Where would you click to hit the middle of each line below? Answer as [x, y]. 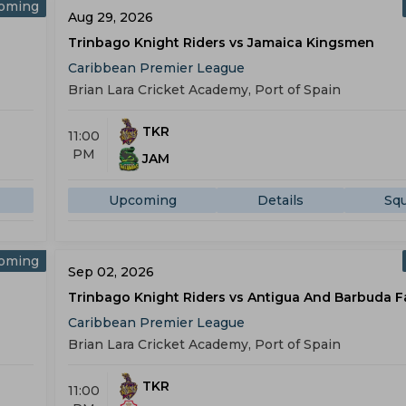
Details [280, 200]
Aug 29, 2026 [111, 17]
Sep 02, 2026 [111, 272]
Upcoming [142, 200]
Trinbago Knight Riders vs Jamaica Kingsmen [221, 43]
